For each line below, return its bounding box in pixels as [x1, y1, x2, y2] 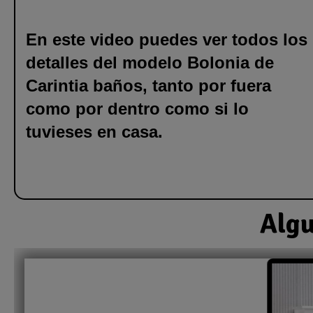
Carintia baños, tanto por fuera [26, 75, 271, 95]
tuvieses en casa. [26, 122, 163, 141]
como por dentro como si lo [26, 99, 249, 118]
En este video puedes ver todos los [26, 29, 307, 49]
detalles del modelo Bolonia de [26, 52, 274, 72]
